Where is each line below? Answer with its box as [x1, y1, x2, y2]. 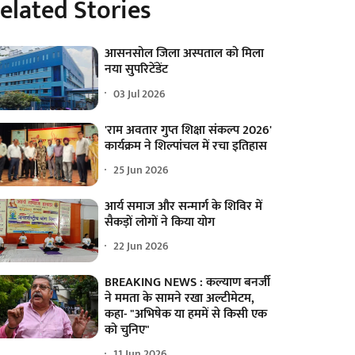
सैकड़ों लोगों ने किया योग [105, 211, 216, 233]
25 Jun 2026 [113, 161, 170, 180]
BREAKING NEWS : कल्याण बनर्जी [105, 271, 271, 293]
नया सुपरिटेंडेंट [105, 59, 169, 81]
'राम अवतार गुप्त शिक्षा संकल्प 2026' [105, 119, 273, 141]
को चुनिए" [105, 319, 151, 341]
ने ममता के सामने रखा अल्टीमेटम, [105, 287, 255, 309]
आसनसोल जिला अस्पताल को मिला [105, 43, 265, 65]
